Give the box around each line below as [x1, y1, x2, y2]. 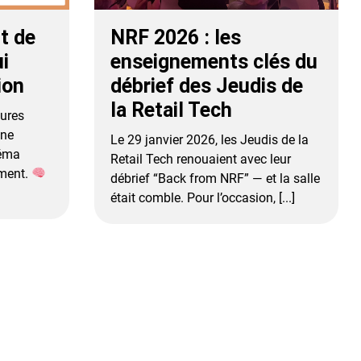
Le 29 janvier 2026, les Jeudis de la [110, 131, 309, 147]
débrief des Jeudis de [110, 73, 304, 98]
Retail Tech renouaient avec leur [110, 151, 292, 167]
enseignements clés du [110, 49, 318, 73]
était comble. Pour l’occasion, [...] [110, 189, 296, 205]
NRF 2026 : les [110, 25, 242, 49]
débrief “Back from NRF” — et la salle [110, 170, 321, 186]
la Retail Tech [110, 98, 233, 122]
